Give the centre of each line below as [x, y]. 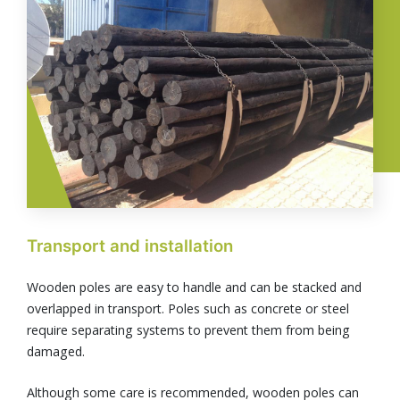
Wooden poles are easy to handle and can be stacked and [194, 287]
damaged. [56, 352]
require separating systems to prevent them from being [188, 330]
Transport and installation [130, 246]
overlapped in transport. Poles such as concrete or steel [188, 309]
